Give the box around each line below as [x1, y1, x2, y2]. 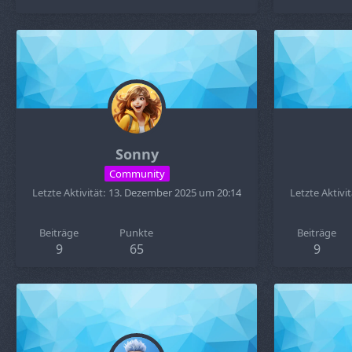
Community [108, 166, 165, 181]
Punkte [119, 225, 154, 240]
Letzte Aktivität [32, 185, 103, 200]
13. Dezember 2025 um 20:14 [108, 185, 241, 200]
